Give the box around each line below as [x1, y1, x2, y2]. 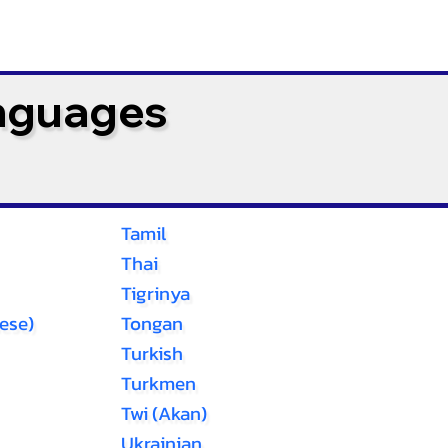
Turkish [120, 339, 183, 368]
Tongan [120, 309, 183, 338]
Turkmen [120, 369, 196, 398]
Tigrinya [120, 279, 190, 308]
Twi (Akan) [120, 399, 207, 428]
